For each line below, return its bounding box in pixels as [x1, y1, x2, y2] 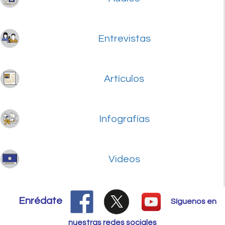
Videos [108, 154, 140, 165]
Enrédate [19, 195, 62, 206]
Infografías [98, 114, 150, 125]
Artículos [104, 74, 144, 84]
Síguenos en [171, 197, 216, 205]
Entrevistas [97, 34, 151, 44]
